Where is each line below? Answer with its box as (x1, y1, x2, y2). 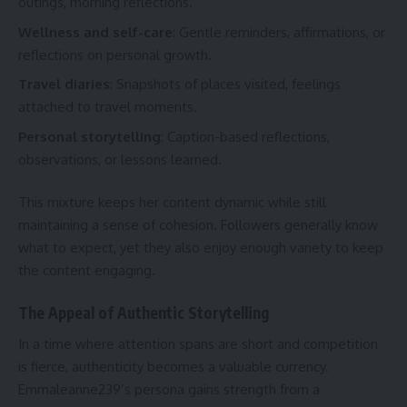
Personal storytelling (18, 127, 161, 145)
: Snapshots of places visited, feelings (110, 75, 341, 94)
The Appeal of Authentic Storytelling (18, 302, 269, 323)
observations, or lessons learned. (18, 150, 222, 168)
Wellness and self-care (18, 23, 173, 41)
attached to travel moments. (18, 98, 197, 116)
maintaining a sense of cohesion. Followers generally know (18, 216, 378, 234)
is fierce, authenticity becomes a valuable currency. (18, 358, 329, 376)
